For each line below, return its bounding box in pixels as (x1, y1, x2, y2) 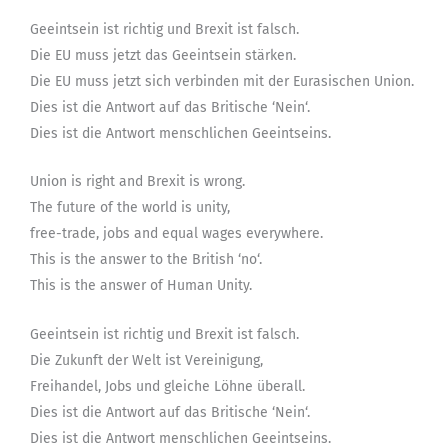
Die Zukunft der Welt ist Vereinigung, (30, 351, 263, 369)
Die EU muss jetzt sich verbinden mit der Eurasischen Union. (30, 73, 414, 91)
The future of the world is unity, (30, 199, 230, 217)
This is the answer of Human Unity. (30, 277, 252, 295)
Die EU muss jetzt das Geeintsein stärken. (30, 47, 296, 65)
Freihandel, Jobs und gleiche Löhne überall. (30, 377, 305, 395)
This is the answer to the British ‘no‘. (30, 251, 262, 269)
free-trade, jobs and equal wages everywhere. (30, 225, 323, 243)
